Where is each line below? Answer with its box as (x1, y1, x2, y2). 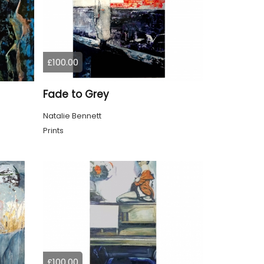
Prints (42, 125, 64, 137)
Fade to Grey (42, 87, 109, 102)
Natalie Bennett (42, 110, 101, 122)
